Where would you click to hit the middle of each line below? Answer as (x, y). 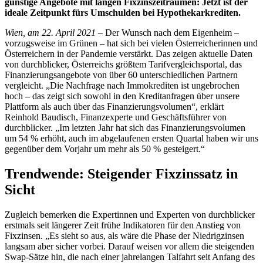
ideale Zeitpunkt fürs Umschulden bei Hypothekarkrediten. (123, 13)
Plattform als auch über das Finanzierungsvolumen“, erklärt (114, 107)
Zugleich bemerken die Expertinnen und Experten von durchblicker (130, 215)
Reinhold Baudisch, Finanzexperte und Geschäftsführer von (116, 117)
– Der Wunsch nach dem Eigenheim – (167, 33)
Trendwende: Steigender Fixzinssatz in (121, 174)
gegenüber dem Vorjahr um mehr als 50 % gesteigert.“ (105, 149)
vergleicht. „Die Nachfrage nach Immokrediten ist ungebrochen (122, 86)
